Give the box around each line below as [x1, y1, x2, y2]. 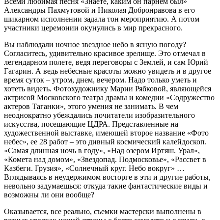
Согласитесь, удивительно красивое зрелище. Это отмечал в [4, 49, 206, 57]
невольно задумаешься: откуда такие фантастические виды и [4, 181, 208, 190]
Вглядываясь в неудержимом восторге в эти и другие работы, [4, 172, 211, 181]
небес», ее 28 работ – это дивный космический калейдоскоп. [4, 137, 207, 146]
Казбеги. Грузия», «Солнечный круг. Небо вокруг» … [4, 164, 185, 172]
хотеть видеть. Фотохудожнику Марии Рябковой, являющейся [4, 84, 211, 93]
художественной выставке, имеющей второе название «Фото [4, 128, 209, 137]
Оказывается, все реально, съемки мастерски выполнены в [4, 207, 201, 216]
